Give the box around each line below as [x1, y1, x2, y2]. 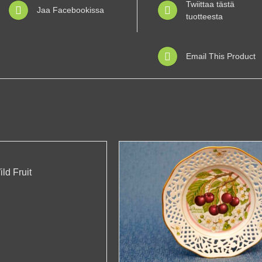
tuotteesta [185, 11, 223, 21]
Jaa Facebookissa [36, 5, 104, 15]
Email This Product [185, 51, 256, 61]
